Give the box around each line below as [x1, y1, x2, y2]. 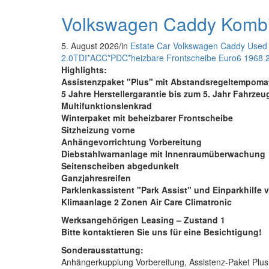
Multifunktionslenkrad [61, 99, 152, 112]
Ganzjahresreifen [61, 171, 131, 184]
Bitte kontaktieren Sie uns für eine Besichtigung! [61, 225, 262, 238]
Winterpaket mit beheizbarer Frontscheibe [61, 111, 233, 124]
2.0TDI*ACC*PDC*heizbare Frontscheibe [61, 51, 216, 64]
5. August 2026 [61, 39, 119, 52]
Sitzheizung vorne [61, 123, 135, 136]
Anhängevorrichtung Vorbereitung [61, 135, 202, 148]
